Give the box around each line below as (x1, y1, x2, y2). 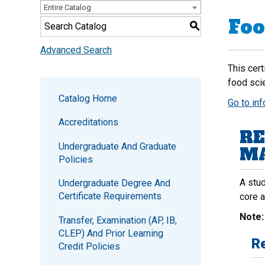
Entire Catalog (44, 3, 91, 12)
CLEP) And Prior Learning (58, 227, 163, 239)
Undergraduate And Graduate (58, 140, 176, 152)
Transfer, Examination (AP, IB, (58, 214, 177, 226)
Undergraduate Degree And (58, 177, 170, 189)
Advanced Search (40, 44, 112, 56)
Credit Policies (58, 240, 120, 252)
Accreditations (58, 117, 118, 128)
